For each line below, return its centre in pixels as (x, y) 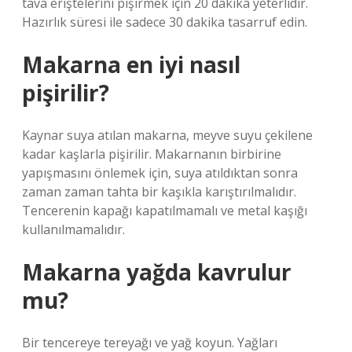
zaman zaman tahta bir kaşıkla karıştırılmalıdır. (159, 192)
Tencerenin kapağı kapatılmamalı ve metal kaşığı (165, 211)
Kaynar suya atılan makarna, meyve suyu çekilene (167, 135)
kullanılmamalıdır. (73, 229)
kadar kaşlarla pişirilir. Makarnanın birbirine (152, 154)
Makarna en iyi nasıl (131, 64)
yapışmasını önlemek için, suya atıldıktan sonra (160, 173)
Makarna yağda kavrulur (157, 272)
